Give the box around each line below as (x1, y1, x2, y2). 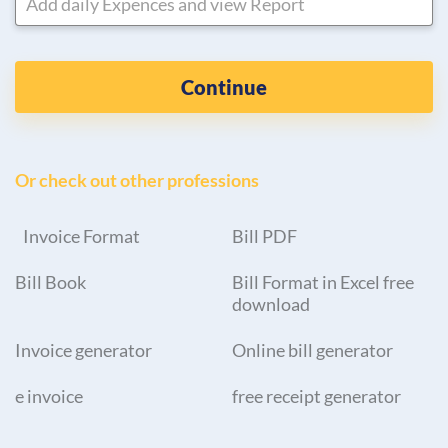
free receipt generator (232, 385, 402, 408)
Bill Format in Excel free (232, 271, 415, 294)
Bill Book (15, 271, 86, 294)
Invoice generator (15, 339, 152, 362)
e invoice (15, 385, 83, 408)
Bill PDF (232, 225, 298, 248)
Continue (181, 75, 267, 100)
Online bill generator (232, 339, 394, 362)
